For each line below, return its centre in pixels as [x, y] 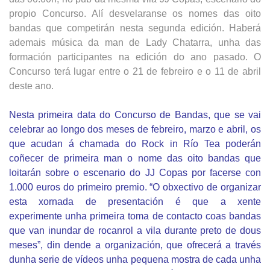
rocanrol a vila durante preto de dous [180, 230]
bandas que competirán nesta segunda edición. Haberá [135, 28]
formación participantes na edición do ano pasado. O [135, 57]
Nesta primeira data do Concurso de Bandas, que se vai [135, 115]
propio [26, 13]
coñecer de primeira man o [74, 158]
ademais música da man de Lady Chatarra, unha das [135, 42]
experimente [37, 216]
